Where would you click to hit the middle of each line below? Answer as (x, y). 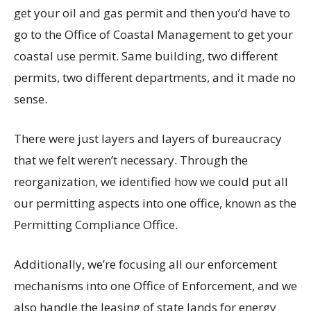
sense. (31, 99)
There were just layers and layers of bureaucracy (148, 139)
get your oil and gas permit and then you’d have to (152, 13)
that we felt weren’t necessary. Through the (131, 160)
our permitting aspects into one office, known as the (155, 203)
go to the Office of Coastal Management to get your (153, 35)
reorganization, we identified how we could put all (151, 182)
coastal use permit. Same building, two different (146, 56)
